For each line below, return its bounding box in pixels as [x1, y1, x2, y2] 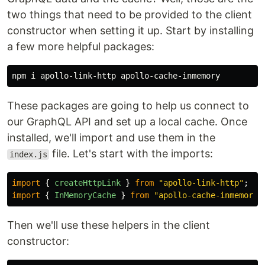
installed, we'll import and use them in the [7, 131, 215, 144]
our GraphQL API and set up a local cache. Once [7, 115, 247, 128]
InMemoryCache [54, 190, 116, 200]
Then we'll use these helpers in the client [7, 219, 210, 231]
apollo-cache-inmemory [159, 190, 258, 200]
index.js [9, 150, 47, 159]
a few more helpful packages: [7, 40, 154, 53]
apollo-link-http [163, 178, 239, 188]
